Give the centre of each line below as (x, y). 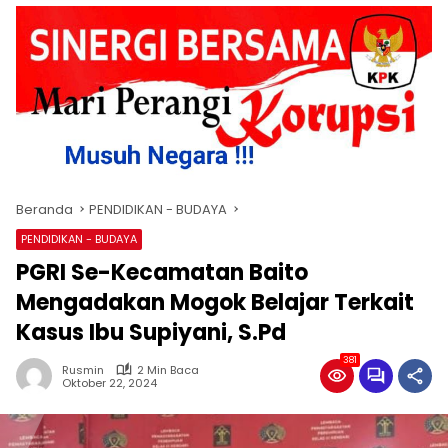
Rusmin (83, 369)
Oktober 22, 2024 (109, 383)
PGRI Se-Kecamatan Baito (162, 272)
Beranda (44, 209)
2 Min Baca (168, 369)
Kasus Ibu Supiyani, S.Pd (151, 332)
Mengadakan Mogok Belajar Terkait (215, 302)
